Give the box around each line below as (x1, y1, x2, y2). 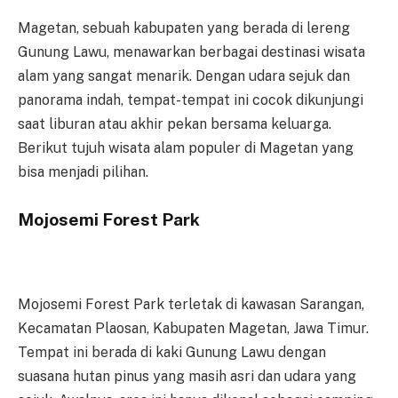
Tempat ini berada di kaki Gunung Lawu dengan (18, 344, 326, 362)
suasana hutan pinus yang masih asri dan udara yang (18, 368, 356, 386)
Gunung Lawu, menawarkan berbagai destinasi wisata (18, 44, 365, 60)
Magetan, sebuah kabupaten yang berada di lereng (18, 20, 350, 36)
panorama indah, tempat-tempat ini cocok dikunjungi (18, 92, 363, 108)
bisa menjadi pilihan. (18, 163, 148, 180)
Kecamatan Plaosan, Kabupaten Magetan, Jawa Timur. (18, 320, 369, 338)
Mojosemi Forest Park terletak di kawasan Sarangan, (18, 296, 364, 314)
